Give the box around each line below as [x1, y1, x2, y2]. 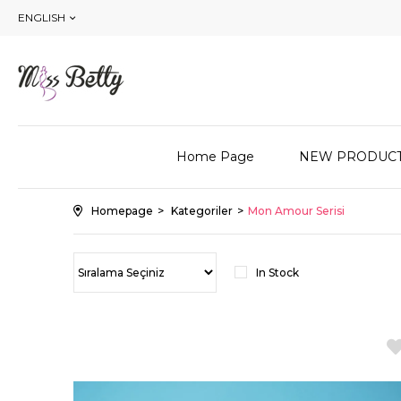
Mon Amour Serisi [248, 204, 345, 218]
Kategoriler [171, 204, 233, 218]
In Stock [256, 266, 299, 279]
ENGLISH [18, 11, 65, 24]
